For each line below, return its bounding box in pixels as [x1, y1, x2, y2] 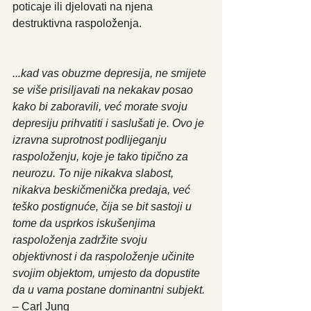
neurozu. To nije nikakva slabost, [12, 167, 176, 179]
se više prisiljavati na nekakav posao [12, 83, 196, 96]
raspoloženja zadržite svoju [12, 233, 150, 246]
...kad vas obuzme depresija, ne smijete [12, 67, 209, 79]
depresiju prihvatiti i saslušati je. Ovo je [12, 117, 207, 129]
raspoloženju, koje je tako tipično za [12, 150, 191, 162]
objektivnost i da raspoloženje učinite [12, 250, 197, 262]
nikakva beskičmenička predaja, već [12, 183, 193, 196]
